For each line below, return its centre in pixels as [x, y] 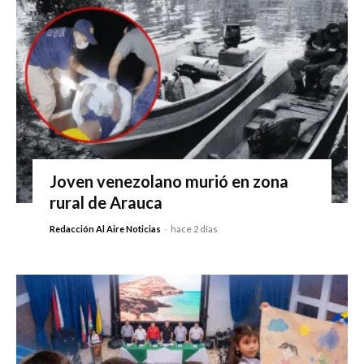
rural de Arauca [106, 202]
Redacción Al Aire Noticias [105, 228]
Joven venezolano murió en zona [169, 181]
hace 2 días [194, 228]
